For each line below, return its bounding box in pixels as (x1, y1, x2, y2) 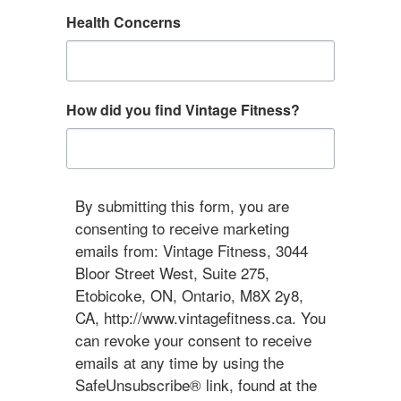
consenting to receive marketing (75, 217, 289, 239)
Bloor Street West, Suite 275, (75, 261, 269, 284)
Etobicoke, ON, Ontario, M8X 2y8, (75, 284, 303, 306)
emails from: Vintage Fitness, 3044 (75, 239, 308, 261)
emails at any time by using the (75, 351, 284, 373)
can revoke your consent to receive (75, 328, 311, 351)
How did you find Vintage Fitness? (66, 99, 300, 120)
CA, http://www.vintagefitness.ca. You (75, 306, 326, 328)
